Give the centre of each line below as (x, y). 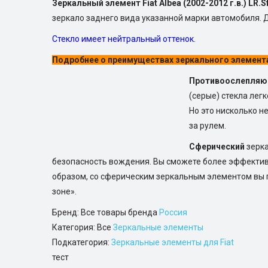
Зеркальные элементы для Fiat (173, 242)
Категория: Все (83, 227)
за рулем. (208, 126)
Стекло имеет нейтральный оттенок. (124, 39)
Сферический (217, 147)
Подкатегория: (82, 242)
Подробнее (75, 60)
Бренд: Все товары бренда (106, 212)
